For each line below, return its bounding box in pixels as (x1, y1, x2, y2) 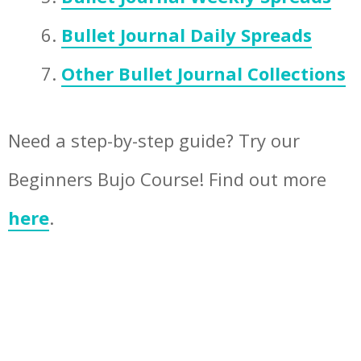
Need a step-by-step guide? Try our (8, 128, 300, 153)
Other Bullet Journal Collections (61, 61, 346, 85)
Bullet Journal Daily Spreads (61, 23, 312, 47)
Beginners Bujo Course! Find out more (8, 167, 326, 192)
